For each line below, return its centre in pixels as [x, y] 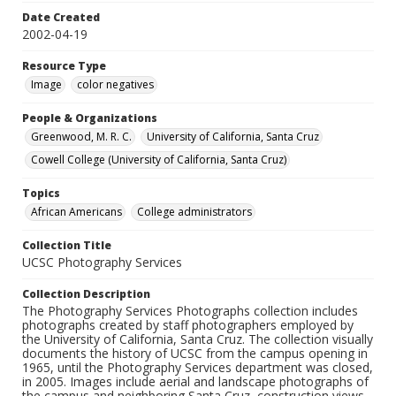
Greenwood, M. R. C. [81, 137]
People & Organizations [90, 118]
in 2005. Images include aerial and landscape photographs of [195, 382]
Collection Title [67, 246]
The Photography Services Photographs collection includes [190, 311]
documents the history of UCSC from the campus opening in [195, 354]
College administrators [194, 212]
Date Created [61, 18]
